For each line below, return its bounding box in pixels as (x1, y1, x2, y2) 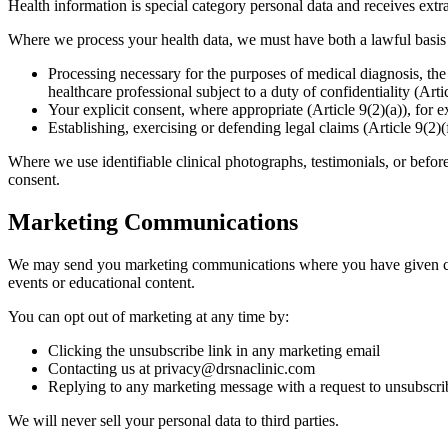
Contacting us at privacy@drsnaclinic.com (48, 360, 315, 378)
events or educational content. (8, 274, 195, 292)
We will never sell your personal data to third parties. (8, 412, 339, 430)
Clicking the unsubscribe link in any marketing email (48, 342, 380, 360)
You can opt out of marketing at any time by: (8, 308, 289, 326)
